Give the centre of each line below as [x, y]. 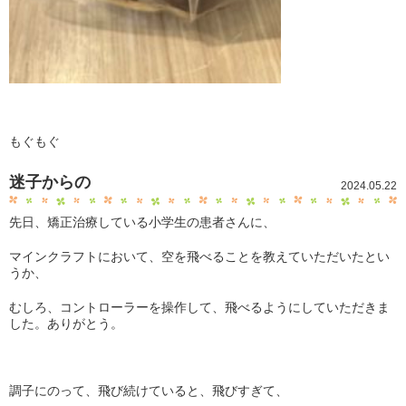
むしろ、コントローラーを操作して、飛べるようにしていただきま [199, 307]
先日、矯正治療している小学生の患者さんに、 [142, 222]
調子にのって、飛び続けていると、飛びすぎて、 [149, 391]
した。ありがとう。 [66, 324]
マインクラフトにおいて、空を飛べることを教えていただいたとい [199, 256]
